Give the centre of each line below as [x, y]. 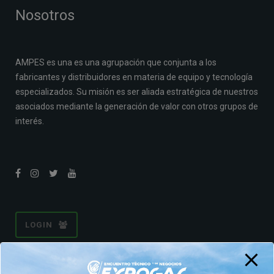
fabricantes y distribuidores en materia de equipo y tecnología [134, 77]
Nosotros [45, 16]
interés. [30, 121]
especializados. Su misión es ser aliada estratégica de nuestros [137, 92]
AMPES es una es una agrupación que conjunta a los [116, 63]
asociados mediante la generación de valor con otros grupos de [137, 107]
